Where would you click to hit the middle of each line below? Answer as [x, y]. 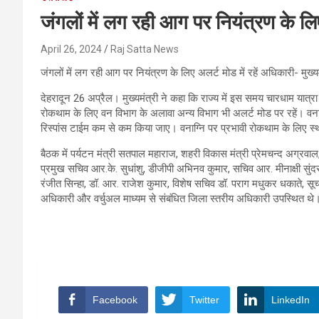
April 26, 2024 [71, 49]
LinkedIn [291, 300]
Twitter [204, 300]
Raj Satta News [145, 49]
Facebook [115, 300]
